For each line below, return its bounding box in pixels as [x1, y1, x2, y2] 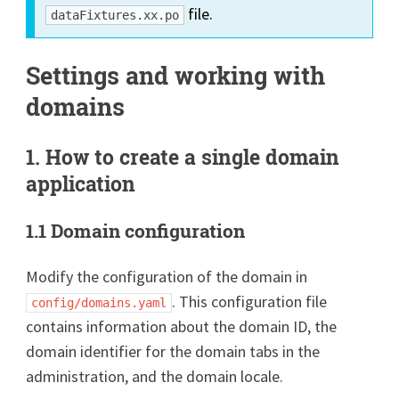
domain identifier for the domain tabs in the [26, 340, 321, 362]
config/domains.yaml [31, 295, 167, 310]
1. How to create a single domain [26, 142, 340, 170]
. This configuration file [172, 290, 328, 312]
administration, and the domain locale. [26, 365, 284, 387]
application [26, 169, 136, 197]
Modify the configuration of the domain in [26, 265, 308, 287]
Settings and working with [26, 59, 326, 91]
